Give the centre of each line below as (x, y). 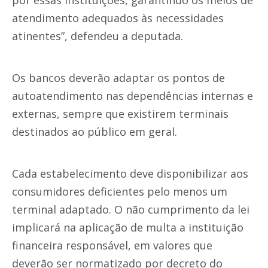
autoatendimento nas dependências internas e (133, 96)
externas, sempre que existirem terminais (120, 114)
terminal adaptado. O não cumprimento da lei (131, 210)
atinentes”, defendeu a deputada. (98, 36)
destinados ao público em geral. (95, 132)
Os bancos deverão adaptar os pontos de (118, 78)
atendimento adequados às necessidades (118, 18)
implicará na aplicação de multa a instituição (128, 228)
